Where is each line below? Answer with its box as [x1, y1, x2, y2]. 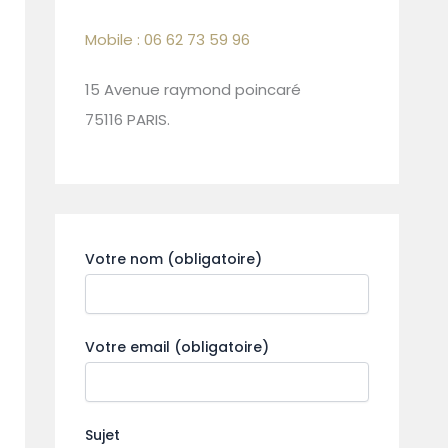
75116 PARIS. [85, 108, 170, 130]
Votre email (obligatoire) [85, 337, 269, 358]
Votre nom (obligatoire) [85, 249, 262, 270]
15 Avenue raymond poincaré [85, 78, 301, 100]
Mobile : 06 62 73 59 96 [85, 29, 250, 51]
